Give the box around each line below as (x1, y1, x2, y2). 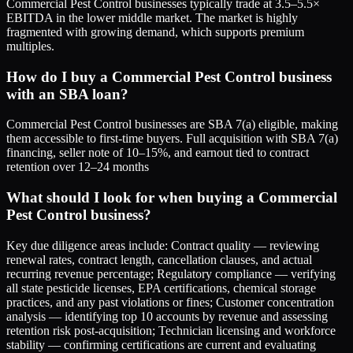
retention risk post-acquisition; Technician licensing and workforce (6, 323, 336, 337)
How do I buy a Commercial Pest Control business (6, 68, 332, 85)
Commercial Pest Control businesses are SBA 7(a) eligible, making (6, 117, 338, 132)
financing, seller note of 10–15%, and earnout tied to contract (6, 146, 309, 160)
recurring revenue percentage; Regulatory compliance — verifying (6, 266, 336, 281)
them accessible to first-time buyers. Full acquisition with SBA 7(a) (6, 132, 338, 146)
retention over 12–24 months (6, 160, 149, 174)
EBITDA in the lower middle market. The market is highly (6, 10, 298, 24)
